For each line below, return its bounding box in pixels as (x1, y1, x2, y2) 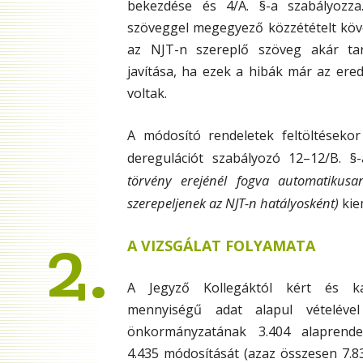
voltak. (127, 84, 167, 102)
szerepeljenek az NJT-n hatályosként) (127, 194, 339, 212)
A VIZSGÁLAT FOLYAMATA (127, 236, 315, 255)
